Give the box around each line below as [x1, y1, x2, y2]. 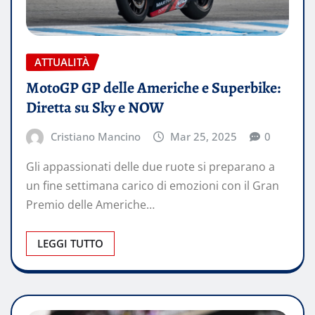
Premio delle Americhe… [26, 197, 155, 213]
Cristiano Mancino [50, 129, 141, 143]
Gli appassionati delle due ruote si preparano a [26, 159, 275, 175]
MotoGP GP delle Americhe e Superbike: [26, 77, 281, 98]
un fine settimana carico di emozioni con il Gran [26, 178, 279, 194]
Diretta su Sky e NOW [26, 96, 164, 118]
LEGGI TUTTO [37, 236, 103, 251]
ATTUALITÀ [34, 55, 89, 70]
